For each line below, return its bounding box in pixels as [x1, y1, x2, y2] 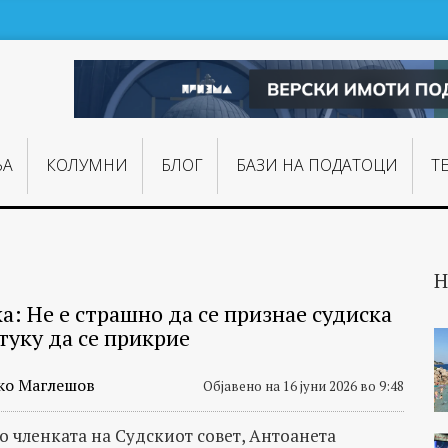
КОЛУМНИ [45, 154, 128, 177]
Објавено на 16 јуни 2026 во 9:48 [202, 377, 404, 395]
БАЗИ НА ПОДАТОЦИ [236, 154, 399, 177]
